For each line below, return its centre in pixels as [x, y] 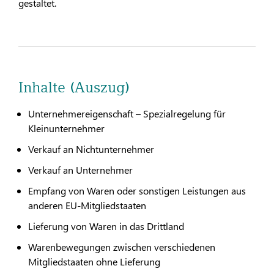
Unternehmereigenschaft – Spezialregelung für [127, 113]
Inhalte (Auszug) [74, 87]
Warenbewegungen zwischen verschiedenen [122, 246]
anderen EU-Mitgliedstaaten [88, 205]
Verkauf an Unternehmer [82, 169]
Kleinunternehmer [68, 128]
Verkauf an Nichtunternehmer [92, 149]
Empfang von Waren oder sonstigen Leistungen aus [137, 190]
